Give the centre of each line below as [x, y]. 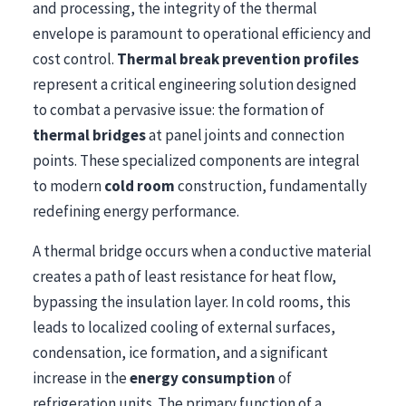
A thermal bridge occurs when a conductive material [202, 251]
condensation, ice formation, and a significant [180, 353]
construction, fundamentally [271, 186]
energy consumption [203, 378]
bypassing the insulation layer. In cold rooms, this [192, 302]
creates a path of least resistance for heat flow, [184, 276]
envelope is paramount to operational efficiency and [202, 34]
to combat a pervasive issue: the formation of [179, 110]
